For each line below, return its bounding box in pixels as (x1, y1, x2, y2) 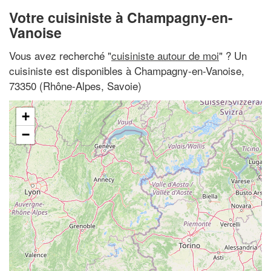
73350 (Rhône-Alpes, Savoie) (9, 77, 142, 93)
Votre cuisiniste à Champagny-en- (9, 7, 233, 27)
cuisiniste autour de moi (111, 47, 219, 63)
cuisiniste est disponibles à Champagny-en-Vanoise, (9, 62, 244, 78)
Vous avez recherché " (9, 47, 111, 63)
